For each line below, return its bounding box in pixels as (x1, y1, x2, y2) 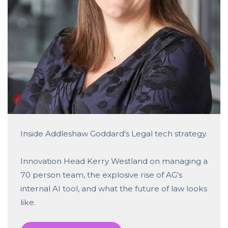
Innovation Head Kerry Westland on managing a (20, 156, 208, 166)
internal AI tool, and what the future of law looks (20, 183, 207, 193)
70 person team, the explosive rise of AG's (20, 169, 182, 180)
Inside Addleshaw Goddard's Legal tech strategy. (20, 128, 207, 138)
